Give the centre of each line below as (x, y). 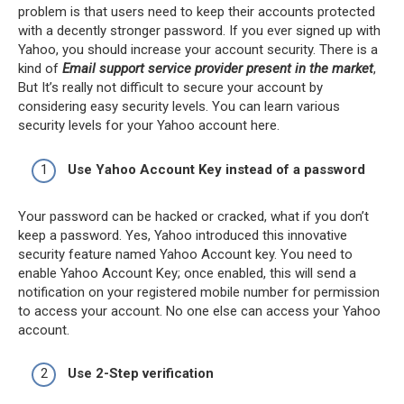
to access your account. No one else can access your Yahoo (199, 311)
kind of (40, 69)
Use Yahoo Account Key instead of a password (216, 169)
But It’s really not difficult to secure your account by (170, 88)
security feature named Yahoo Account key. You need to (185, 254)
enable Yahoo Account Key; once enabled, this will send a (187, 273)
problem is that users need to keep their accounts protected (197, 12)
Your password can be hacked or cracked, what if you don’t (193, 216)
